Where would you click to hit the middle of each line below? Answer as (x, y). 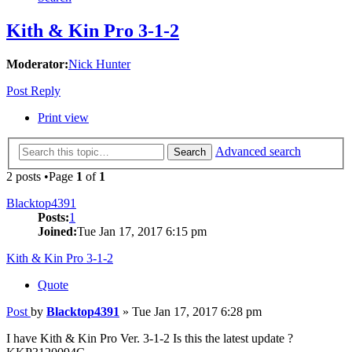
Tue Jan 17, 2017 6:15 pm (142, 231)
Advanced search (258, 151)
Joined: (57, 231)
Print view (63, 118)
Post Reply (33, 91)
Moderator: (37, 64)
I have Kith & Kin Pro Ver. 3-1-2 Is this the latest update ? (150, 338)
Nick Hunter (99, 64)
